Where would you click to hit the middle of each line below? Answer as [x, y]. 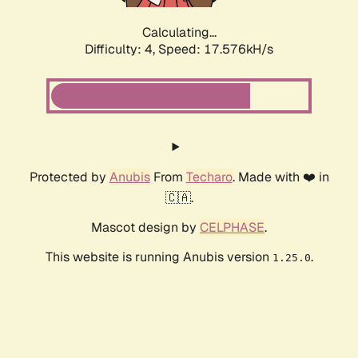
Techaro [209, 177]
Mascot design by [145, 228]
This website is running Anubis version [159, 257]
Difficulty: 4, [121, 50]
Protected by [69, 177]
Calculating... [179, 33]
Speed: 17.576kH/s [216, 50]
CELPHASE [232, 228]
